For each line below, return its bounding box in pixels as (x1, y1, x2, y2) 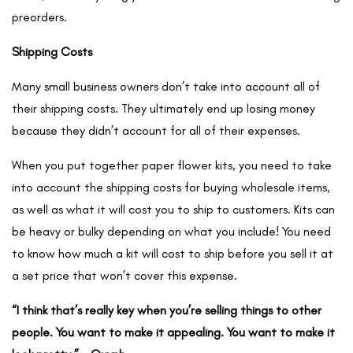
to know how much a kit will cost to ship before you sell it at (12, 246, 333, 261)
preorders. (12, 9, 70, 24)
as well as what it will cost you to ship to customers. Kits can (12, 202, 335, 217)
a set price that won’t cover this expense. (12, 268, 237, 283)
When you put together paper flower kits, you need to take (12, 158, 332, 173)
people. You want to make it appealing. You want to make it (12, 325, 335, 340)
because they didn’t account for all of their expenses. (12, 123, 300, 138)
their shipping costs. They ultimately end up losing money (12, 101, 315, 116)
